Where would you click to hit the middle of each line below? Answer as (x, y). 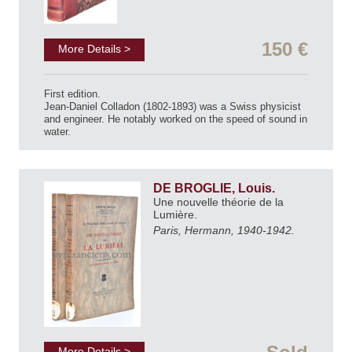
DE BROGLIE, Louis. (216, 188)
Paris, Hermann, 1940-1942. (224, 231)
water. (57, 131)
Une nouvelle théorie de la (218, 202)
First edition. (72, 93)
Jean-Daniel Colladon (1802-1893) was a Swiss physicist (172, 106)
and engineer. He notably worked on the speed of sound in (176, 119)
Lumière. (177, 214)
